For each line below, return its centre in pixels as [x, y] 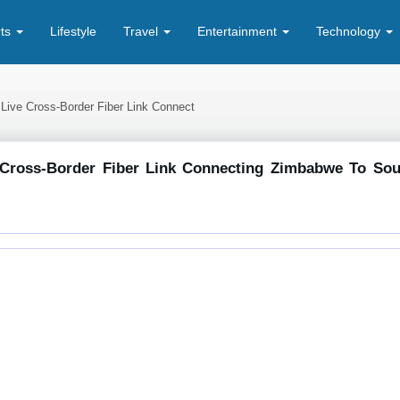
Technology [350, 31]
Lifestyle [73, 31]
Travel [142, 31]
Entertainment [239, 31]
